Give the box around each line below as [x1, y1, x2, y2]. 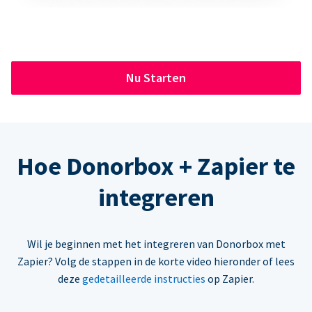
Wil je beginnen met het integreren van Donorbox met [26, 237, 286, 251]
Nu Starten [126, 70, 186, 86]
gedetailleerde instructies [82, 272, 205, 286]
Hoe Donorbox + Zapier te [17, 150, 295, 182]
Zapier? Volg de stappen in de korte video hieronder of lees [17, 254, 295, 269]
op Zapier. [205, 272, 254, 286]
